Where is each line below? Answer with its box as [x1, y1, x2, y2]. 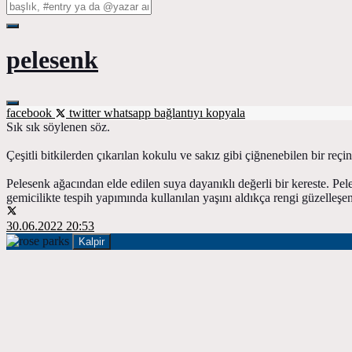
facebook [6, 105, 55, 119]
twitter [66, 105, 104, 119]
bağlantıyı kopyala [154, 105, 245, 119]
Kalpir [79, 235, 104, 247]
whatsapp [104, 105, 154, 119]
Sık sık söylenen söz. [6, 119, 110, 134]
